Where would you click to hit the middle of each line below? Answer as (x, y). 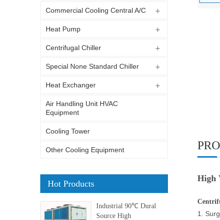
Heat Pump (63, 29)
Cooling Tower (68, 131)
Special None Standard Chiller (92, 66)
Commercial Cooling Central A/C (96, 10)
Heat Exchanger (71, 85)
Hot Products (71, 184)
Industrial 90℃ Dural (126, 206)
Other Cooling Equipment (85, 150)
